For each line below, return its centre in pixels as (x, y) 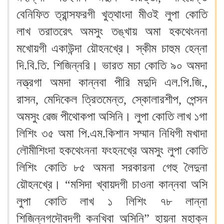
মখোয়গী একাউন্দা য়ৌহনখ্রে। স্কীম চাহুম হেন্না (112, 48)
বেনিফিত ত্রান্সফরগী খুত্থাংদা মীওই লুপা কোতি (112, 14)
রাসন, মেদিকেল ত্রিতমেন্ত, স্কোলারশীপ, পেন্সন (112, 99)
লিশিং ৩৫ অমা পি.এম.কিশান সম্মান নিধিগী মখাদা (112, 133)
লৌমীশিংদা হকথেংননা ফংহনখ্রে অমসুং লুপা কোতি (112, 150)
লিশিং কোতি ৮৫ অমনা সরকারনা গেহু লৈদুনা (112, 167)
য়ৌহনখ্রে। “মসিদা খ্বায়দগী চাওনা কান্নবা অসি (112, 184)
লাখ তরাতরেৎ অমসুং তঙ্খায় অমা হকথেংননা (112, 31)
